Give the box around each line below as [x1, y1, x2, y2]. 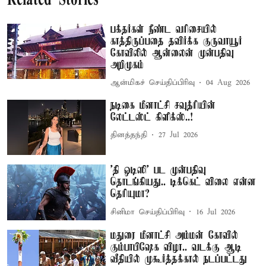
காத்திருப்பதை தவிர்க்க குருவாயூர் [110, 35, 243, 47]
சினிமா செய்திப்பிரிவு [110, 207, 185, 217]
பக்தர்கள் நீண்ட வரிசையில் [110, 23, 217, 36]
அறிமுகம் [110, 59, 144, 71]
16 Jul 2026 [196, 207, 236, 217]
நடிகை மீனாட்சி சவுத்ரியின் [110, 99, 216, 112]
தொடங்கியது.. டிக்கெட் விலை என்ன [110, 176, 256, 189]
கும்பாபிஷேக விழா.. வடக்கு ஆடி [110, 241, 242, 254]
